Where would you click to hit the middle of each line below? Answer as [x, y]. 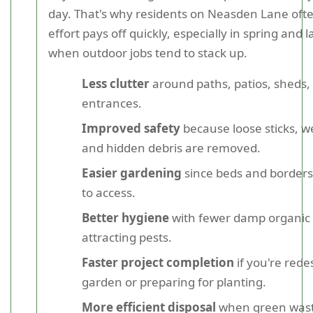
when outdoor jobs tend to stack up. [148, 53]
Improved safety [131, 128]
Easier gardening [132, 173]
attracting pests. [127, 237]
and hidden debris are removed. [171, 148]
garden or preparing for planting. [174, 282]
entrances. [112, 103]
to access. [109, 192]
